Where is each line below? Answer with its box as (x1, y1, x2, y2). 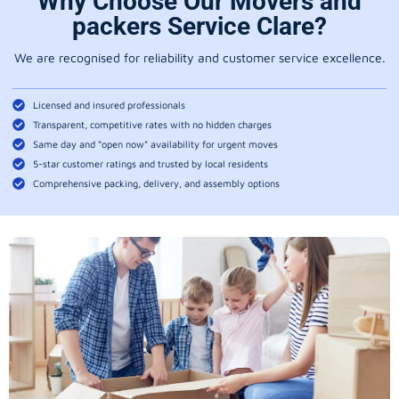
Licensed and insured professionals (32, 99, 185, 111)
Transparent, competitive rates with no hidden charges (32, 118, 272, 131)
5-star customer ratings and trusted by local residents (32, 158, 268, 170)
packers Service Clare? (72, 11, 327, 41)
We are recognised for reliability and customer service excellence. (13, 49, 386, 65)
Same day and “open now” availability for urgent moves (32, 138, 278, 151)
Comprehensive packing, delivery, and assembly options (32, 177, 280, 190)
